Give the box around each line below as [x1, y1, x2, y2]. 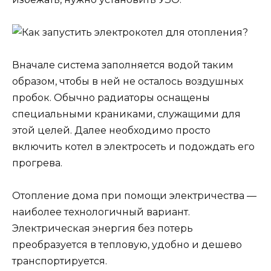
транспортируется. [12, 255, 107, 267]
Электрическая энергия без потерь [12, 223, 193, 235]
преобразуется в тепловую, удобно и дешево [12, 239, 242, 251]
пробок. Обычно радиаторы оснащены [12, 91, 210, 103]
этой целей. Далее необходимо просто [12, 124, 211, 136]
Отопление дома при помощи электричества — [12, 190, 256, 202]
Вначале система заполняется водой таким [12, 59, 233, 71]
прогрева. [12, 157, 62, 169]
